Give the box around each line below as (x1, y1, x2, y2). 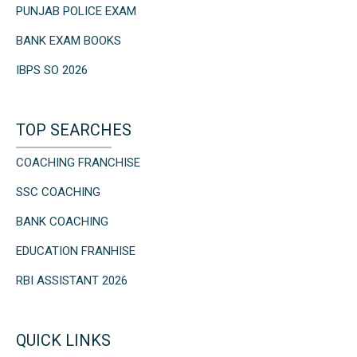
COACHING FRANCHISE (16, 155, 140, 171)
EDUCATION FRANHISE (16, 244, 135, 259)
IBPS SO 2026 (16, 63, 88, 78)
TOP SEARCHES (16, 120, 131, 140)
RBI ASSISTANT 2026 (16, 273, 127, 288)
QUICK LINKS (16, 331, 111, 351)
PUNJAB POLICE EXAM (16, 4, 136, 19)
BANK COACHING (16, 214, 108, 229)
